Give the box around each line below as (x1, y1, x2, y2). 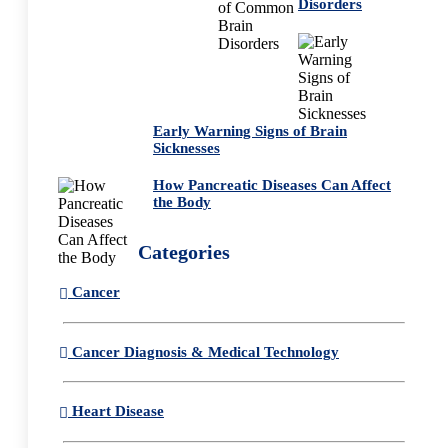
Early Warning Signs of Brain (153, 122, 347, 139)
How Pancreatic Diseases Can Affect (153, 176, 391, 193)
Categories (138, 240, 230, 263)
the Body (153, 193, 211, 210)
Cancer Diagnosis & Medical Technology (68, 343, 339, 360)
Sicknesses (153, 139, 220, 156)
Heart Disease (68, 403, 164, 420)
